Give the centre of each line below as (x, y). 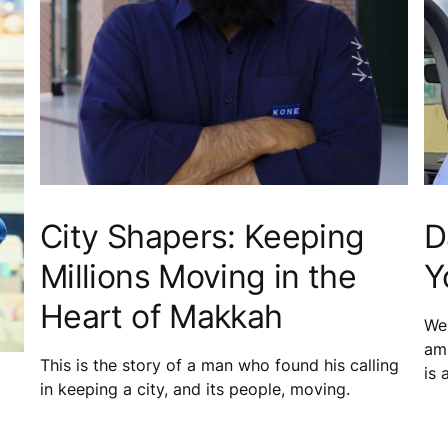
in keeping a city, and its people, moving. (195, 388)
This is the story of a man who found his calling (219, 364)
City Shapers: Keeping (202, 236)
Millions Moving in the (198, 276)
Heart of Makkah (161, 316)
